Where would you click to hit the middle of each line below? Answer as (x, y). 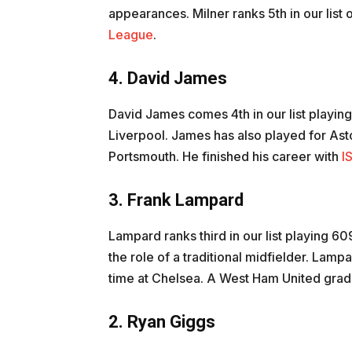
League (131, 35)
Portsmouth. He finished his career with (225, 157)
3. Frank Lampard (176, 200)
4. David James (168, 79)
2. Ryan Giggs (162, 322)
